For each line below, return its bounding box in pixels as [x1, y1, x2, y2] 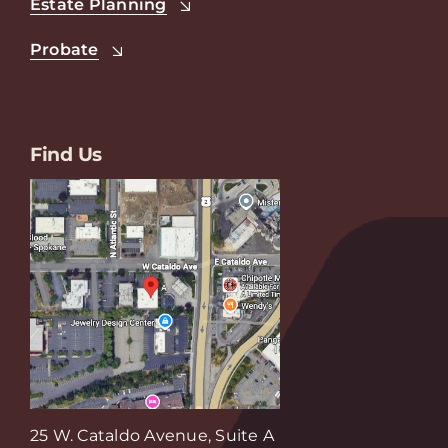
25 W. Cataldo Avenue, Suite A [29, 426, 274, 446]
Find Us [29, 143, 103, 167]
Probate [29, 40, 99, 60]
